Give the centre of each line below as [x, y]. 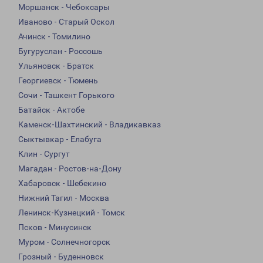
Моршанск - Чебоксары [64, 7]
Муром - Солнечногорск [64, 242]
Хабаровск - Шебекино [62, 183]
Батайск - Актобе [51, 110]
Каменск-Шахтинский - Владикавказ [90, 125]
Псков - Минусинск [55, 227]
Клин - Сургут [44, 154]
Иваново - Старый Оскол [66, 22]
